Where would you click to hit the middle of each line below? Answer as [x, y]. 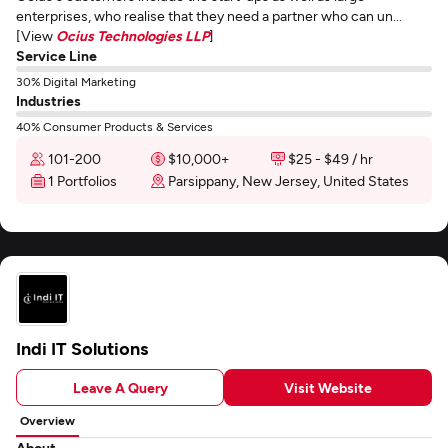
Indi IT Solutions [82, 348]
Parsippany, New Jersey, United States [288, 180]
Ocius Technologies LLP [132, 35]
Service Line [56, 55]
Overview [47, 420]
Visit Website [328, 387]
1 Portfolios [82, 180]
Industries [48, 100]
